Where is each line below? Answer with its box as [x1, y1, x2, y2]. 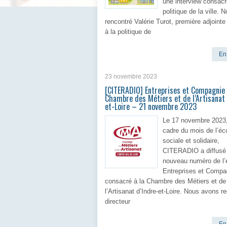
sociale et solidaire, [163, 137, 219, 144]
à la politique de [105, 28, 151, 35]
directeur [105, 198, 130, 205]
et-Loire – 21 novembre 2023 [105, 100, 197, 112]
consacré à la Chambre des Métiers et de [105, 177, 226, 185]
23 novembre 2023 [105, 73, 157, 80]
